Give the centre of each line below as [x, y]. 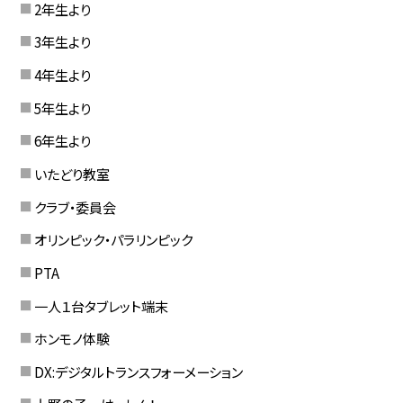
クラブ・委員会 [75, 206]
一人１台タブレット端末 [101, 305]
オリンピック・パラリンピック [113, 240]
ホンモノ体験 [72, 339]
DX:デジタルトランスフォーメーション [138, 371]
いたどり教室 [72, 173]
